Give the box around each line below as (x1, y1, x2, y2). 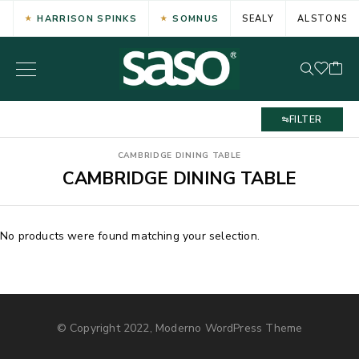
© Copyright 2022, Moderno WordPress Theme (56, 321, 303, 336)
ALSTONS (297, 12, 349, 25)
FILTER (288, 113, 322, 126)
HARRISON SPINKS (37, 12, 138, 25)
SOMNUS (172, 12, 220, 25)
